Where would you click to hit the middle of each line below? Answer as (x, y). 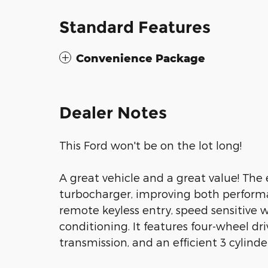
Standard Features (135, 27)
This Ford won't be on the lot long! (150, 145)
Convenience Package (141, 58)
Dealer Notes (113, 113)
